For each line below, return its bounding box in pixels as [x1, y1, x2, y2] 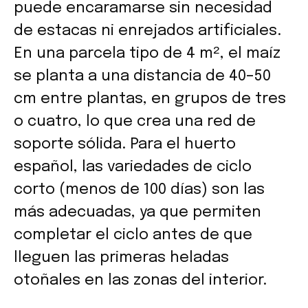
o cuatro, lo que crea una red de [14, 113, 256, 129]
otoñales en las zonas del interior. [14, 272, 267, 288]
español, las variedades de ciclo [14, 159, 252, 175]
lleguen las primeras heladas [14, 250, 229, 265]
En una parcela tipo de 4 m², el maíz [14, 45, 280, 61]
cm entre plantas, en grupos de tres [14, 91, 286, 107]
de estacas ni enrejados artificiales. [14, 23, 281, 38]
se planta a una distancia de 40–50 [14, 68, 271, 84]
